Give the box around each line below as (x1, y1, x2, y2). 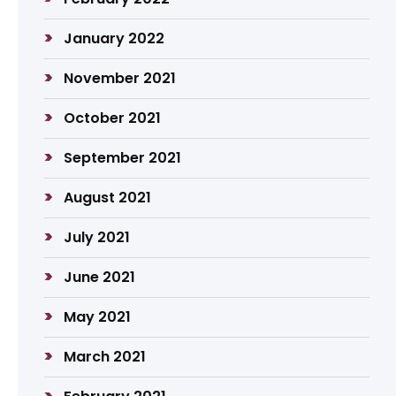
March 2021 (64, 346, 147, 368)
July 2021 (64, 227, 131, 248)
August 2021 (64, 187, 152, 209)
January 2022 (64, 28, 165, 49)
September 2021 (64, 148, 182, 169)
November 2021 (64, 68, 177, 89)
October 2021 (64, 108, 162, 129)
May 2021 (64, 307, 132, 328)
